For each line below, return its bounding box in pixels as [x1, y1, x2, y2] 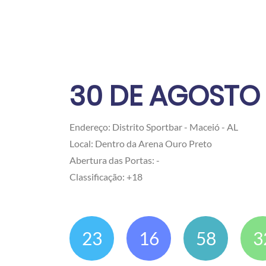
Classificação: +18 [69, 171, 142, 182]
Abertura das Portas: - [69, 154, 160, 166]
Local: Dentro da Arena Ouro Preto [69, 138, 212, 149]
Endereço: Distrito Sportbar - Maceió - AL [69, 121, 238, 132]
